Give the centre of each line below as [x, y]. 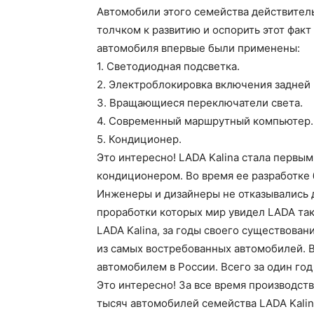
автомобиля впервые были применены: [198, 48]
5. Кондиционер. [139, 139]
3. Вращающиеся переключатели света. [200, 103]
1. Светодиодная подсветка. [168, 66]
